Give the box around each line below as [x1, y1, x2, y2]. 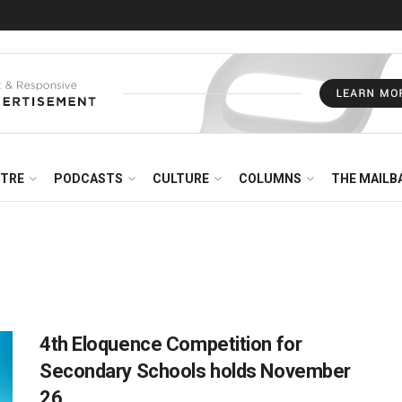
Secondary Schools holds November [39, 360, 351, 382]
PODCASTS [54, 171, 123, 186]
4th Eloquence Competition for [39, 333, 302, 355]
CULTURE [153, 171, 209, 186]
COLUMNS [239, 171, 301, 186]
